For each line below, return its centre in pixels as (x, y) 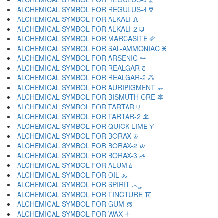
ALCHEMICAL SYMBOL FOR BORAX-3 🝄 (82, 155)
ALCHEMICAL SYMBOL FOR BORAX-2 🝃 (81, 145)
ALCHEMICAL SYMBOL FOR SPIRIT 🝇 (80, 184)
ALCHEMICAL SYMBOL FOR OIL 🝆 (72, 175)
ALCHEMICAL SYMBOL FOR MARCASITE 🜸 (86, 38)
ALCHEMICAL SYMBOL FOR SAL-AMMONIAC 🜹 (92, 48)
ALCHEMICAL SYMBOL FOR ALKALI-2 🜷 (81, 29)
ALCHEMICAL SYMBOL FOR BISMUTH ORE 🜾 (90, 97)
